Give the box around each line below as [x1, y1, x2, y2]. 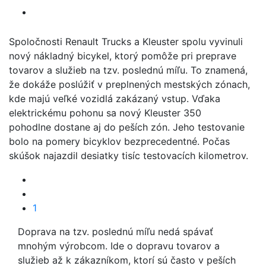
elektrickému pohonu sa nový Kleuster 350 [9, 107, 201, 119]
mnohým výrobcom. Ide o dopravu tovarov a [18, 240, 220, 252]
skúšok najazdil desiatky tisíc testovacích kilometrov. [9, 150, 248, 161]
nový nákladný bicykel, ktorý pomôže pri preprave [9, 50, 236, 62]
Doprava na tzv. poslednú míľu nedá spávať [18, 226, 213, 237]
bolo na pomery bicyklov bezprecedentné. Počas [9, 135, 230, 147]
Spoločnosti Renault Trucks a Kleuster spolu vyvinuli [9, 36, 243, 47]
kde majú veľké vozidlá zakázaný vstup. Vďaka [9, 93, 220, 104]
